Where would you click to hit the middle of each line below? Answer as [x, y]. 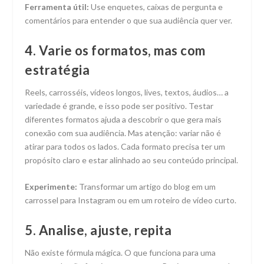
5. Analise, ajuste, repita [98, 230]
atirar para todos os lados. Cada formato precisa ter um [125, 146]
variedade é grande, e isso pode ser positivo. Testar [119, 105]
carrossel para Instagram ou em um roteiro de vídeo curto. [131, 200]
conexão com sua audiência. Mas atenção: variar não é [123, 133]
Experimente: [51, 187]
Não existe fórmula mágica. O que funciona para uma [121, 252]
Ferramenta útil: [57, 7]
